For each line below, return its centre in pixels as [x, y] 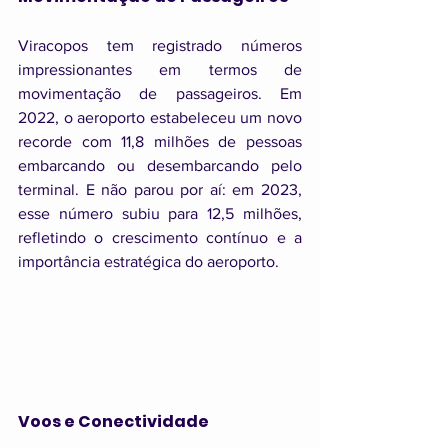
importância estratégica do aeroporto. [148, 261]
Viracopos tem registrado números [160, 45]
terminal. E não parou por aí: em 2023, [160, 189]
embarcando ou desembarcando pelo [160, 165]
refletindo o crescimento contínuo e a [160, 237]
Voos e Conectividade [113, 422]
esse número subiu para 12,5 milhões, [160, 213]
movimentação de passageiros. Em [160, 93]
